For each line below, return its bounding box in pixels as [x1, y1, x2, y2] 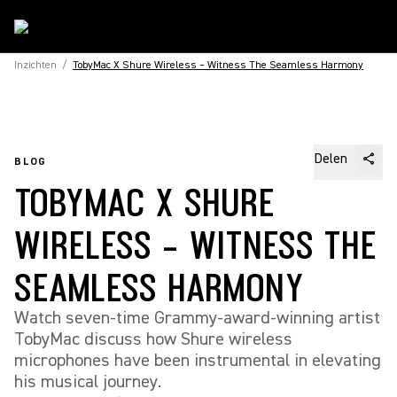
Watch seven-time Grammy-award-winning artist [14, 307, 380, 329]
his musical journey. [14, 370, 161, 393]
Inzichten [14, 58, 57, 72]
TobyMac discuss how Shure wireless [14, 328, 292, 350]
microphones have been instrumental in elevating [14, 349, 381, 371]
